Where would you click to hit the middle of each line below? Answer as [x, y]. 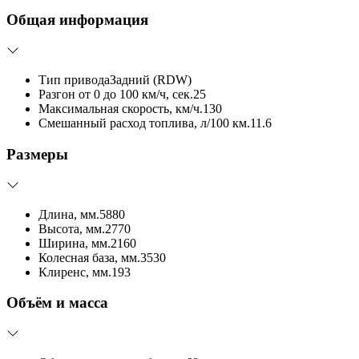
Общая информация [77, 20]
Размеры [37, 154]
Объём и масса [57, 303]
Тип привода [74, 80]
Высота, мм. [72, 228]
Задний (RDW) [151, 80]
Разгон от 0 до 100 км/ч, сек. [116, 95]
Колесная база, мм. [89, 257]
